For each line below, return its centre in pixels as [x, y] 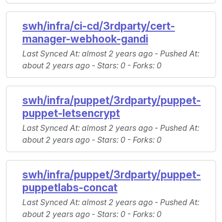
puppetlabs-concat [70, 188]
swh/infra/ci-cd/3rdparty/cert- [99, 26]
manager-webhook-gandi [85, 39]
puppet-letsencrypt [71, 113]
